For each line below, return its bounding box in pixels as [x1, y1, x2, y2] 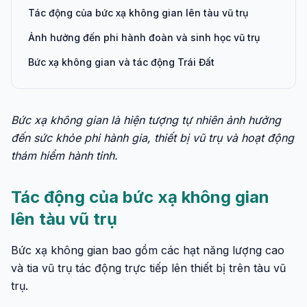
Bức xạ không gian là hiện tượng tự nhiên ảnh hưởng [11, 113, 281, 127]
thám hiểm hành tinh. [11, 149, 118, 162]
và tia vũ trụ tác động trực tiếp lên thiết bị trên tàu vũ [11, 261, 286, 275]
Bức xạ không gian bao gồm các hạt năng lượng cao [11, 243, 284, 257]
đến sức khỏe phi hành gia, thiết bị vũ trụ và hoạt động [11, 131, 294, 145]
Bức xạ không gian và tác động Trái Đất [28, 56, 214, 68]
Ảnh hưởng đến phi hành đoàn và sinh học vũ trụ [28, 32, 260, 43]
